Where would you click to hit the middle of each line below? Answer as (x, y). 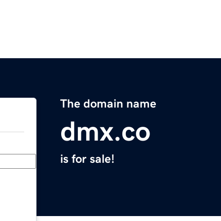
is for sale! (87, 159)
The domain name (108, 104)
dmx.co (105, 131)
